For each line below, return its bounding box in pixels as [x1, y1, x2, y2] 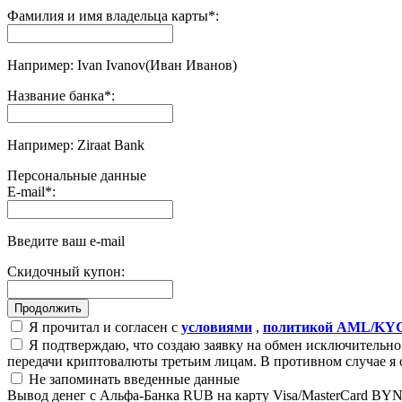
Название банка [7, 87, 104, 103]
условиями [181, 319, 252, 335]
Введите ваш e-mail [7, 232, 125, 249]
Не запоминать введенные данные [25, 371, 240, 387]
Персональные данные [7, 167, 146, 183]
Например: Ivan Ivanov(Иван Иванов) [7, 57, 237, 73]
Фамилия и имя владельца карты [7, 7, 208, 23]
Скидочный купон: [7, 263, 125, 279]
